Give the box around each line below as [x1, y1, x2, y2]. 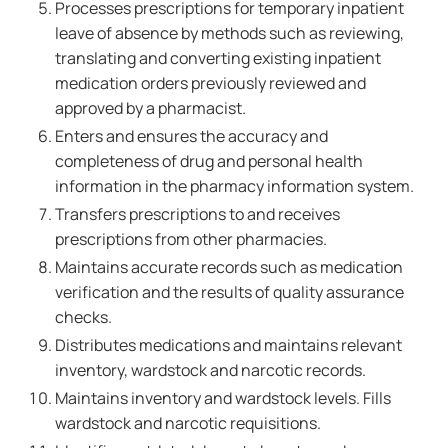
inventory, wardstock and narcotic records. [55, 359, 366, 381]
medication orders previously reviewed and [55, 72, 366, 94]
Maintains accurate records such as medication [55, 256, 403, 278]
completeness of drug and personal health [55, 150, 363, 172]
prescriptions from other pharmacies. [55, 228, 327, 250]
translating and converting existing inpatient [55, 47, 381, 69]
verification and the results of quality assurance [55, 281, 404, 303]
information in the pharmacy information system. [55, 175, 414, 197]
